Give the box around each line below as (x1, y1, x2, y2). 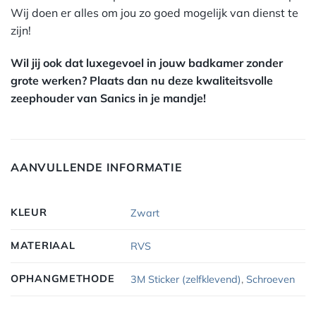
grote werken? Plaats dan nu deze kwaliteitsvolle (11, 73, 273, 87)
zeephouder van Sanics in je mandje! (11, 90, 206, 105)
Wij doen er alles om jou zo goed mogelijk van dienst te (11, 6, 298, 20)
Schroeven (246, 272, 296, 286)
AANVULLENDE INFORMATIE (11, 159, 183, 174)
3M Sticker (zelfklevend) (130, 272, 242, 286)
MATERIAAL (11, 238, 75, 252)
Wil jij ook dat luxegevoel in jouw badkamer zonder (11, 55, 283, 70)
